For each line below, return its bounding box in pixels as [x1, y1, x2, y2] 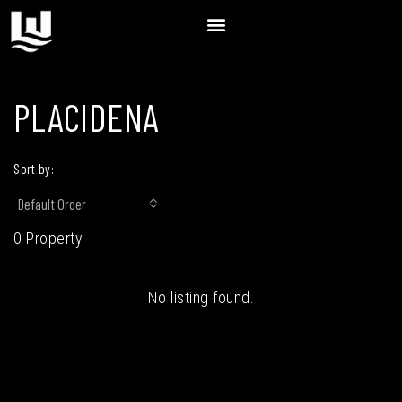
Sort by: [13, 161, 54, 177]
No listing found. [147, 288, 255, 307]
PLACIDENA [13, 94, 159, 139]
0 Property [13, 229, 83, 248]
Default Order [18, 195, 86, 213]
